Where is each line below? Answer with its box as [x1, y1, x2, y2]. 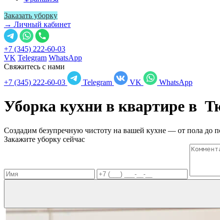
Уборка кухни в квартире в [4, 97, 205, 115]
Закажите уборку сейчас [4, 135, 85, 143]
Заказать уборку [4, 11, 57, 20]
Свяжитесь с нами [4, 62, 65, 71]
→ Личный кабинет [4, 20, 71, 28]
